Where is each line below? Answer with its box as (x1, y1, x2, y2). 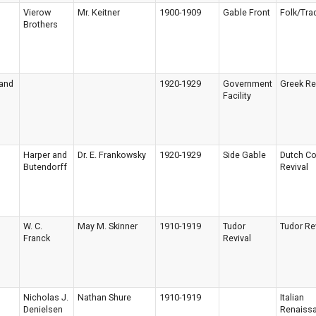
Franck (23, 233, 50, 243)
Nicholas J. (23, 292, 68, 303)
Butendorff (23, 162, 67, 172)
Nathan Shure (78, 292, 131, 303)
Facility (223, 90, 251, 101)
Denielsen (23, 304, 63, 315)
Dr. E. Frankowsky (78, 150, 146, 160)
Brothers (23, 19, 58, 30)
